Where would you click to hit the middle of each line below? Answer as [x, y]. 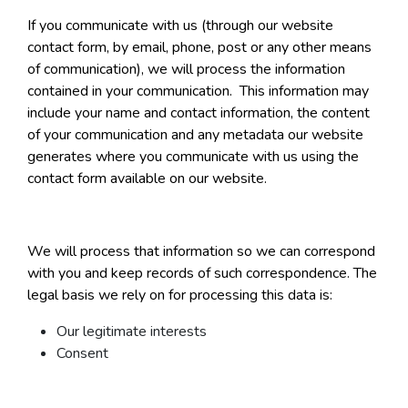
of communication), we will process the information [186, 70]
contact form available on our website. [147, 179]
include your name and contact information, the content [199, 113]
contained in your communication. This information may [198, 92]
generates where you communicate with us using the [193, 157]
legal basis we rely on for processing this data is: [180, 296]
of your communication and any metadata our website [195, 135]
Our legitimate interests [132, 332]
